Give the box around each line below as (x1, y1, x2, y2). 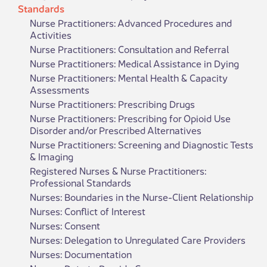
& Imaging (30, 148, 73, 163)
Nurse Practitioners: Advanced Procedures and (30, 15, 232, 30)
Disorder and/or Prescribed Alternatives (30, 122, 201, 137)
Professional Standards (30, 175, 131, 190)
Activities (30, 27, 72, 42)
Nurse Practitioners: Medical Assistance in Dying (30, 55, 239, 70)
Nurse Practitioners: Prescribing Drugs (30, 96, 195, 111)
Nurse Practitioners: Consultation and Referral (30, 41, 229, 56)
